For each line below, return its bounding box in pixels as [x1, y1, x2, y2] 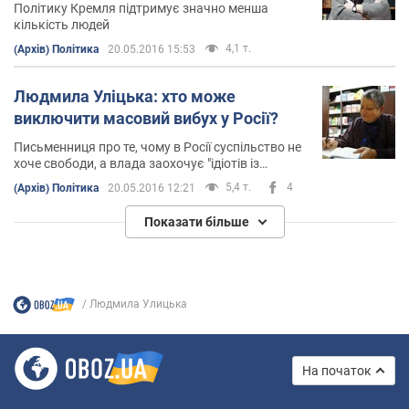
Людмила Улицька [89, 298, 187, 311]
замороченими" [14, 172, 107, 187]
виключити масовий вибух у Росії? [14, 108, 278, 128]
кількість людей [14, 16, 110, 32]
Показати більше [143, 214, 249, 229]
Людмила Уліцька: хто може [14, 86, 236, 106]
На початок [302, 362, 372, 378]
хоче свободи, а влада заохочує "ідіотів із [14, 155, 259, 171]
